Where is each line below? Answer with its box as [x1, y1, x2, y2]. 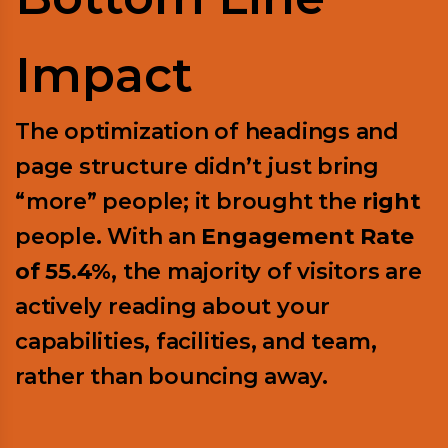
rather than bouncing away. [15, 363, 328, 391]
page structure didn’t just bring [15, 153, 379, 181]
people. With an [15, 223, 202, 251]
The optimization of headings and [15, 118, 399, 146]
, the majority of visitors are [111, 258, 422, 286]
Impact [15, 46, 193, 105]
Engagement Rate [201, 223, 415, 251]
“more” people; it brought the [15, 188, 363, 216]
